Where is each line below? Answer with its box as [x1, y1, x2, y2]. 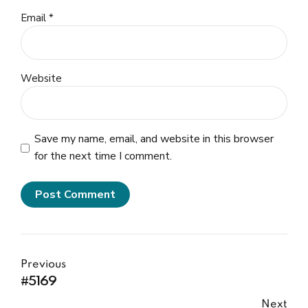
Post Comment [34, 186, 115, 202]
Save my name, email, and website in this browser [34, 131, 274, 147]
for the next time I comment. [34, 148, 172, 164]
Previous [21, 259, 66, 271]
